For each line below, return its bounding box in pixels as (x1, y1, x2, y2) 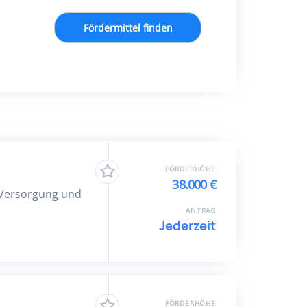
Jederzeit (159, 217, 216, 234)
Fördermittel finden (83, 21, 173, 34)
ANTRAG (186, 206, 216, 215)
